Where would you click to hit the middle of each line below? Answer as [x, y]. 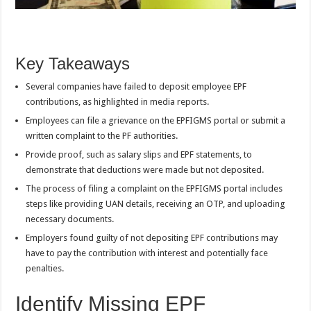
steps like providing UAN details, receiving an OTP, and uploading [156, 203]
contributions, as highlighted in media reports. [118, 101]
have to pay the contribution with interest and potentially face [147, 253]
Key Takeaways [73, 63]
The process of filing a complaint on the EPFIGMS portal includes [154, 188]
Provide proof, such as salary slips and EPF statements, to [139, 154]
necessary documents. [70, 219]
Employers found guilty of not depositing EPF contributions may [152, 237]
